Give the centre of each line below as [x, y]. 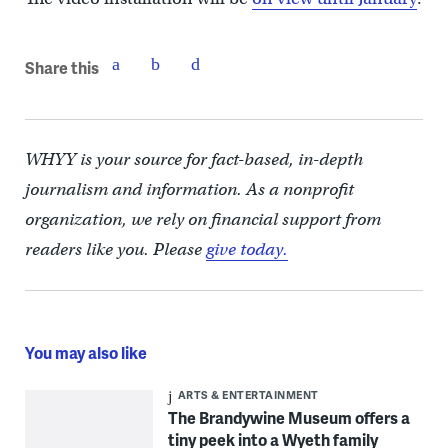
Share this [61, 67]
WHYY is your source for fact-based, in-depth [193, 160]
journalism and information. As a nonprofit [189, 190]
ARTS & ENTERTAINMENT [248, 395]
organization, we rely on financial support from [202, 220]
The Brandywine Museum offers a [288, 418]
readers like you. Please [115, 250]
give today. [246, 250]
